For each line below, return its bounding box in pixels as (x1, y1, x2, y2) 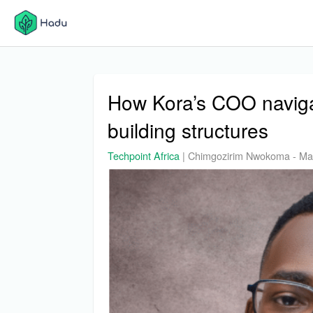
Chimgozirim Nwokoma (188, 148, 291, 163)
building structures (108, 116, 269, 144)
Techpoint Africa (108, 148, 180, 163)
